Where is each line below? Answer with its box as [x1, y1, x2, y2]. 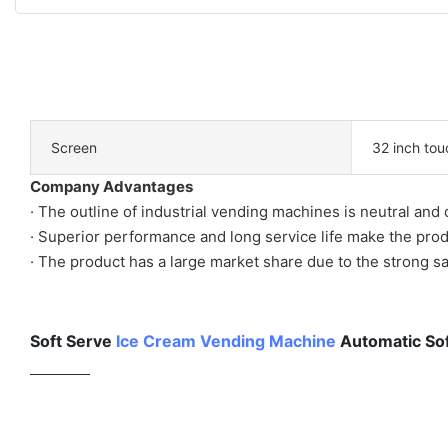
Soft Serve [30, 330, 116, 351]
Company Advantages [30, 176, 193, 196]
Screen [51, 138, 97, 156]
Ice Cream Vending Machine [116, 330, 336, 351]
